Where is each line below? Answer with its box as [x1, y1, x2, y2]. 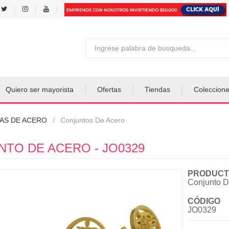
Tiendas [145, 85, 170, 94]
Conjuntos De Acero [60, 116, 125, 124]
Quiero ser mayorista [6, 85, 74, 94]
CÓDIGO [187, 197, 220, 205]
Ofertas [97, 85, 121, 94]
